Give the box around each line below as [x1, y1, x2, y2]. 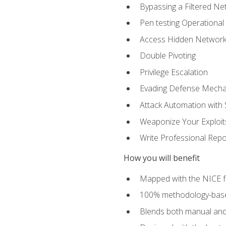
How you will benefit [123, 152, 200, 164]
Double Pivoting [139, 50, 196, 62]
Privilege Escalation [139, 66, 208, 78]
